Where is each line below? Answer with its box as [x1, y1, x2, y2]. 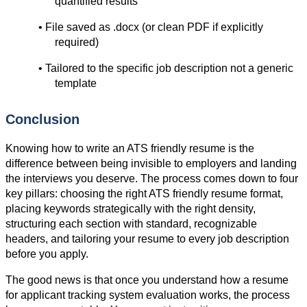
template [55, 77, 97, 90]
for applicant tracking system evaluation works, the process [5, 289, 290, 302]
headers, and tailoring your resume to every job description [5, 233, 289, 245]
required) [55, 36, 99, 49]
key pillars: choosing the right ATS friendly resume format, [5, 188, 283, 200]
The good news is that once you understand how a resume [5, 274, 288, 286]
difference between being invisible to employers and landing [5, 158, 297, 170]
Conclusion [5, 112, 79, 127]
